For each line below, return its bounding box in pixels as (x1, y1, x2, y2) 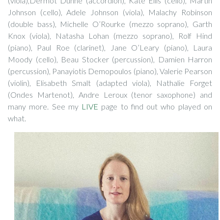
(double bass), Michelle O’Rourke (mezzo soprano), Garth (8, 19, 212, 28)
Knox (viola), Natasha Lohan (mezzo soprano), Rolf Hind (8, 30, 212, 40)
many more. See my (8, 101, 82, 111)
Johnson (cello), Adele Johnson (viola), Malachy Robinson (8, 7, 212, 17)
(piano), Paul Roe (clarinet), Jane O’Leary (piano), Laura (8, 42, 212, 52)
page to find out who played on (98, 101, 213, 111)
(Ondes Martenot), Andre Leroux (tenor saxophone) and (8, 89, 212, 99)
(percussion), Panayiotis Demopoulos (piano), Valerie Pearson (8, 66, 212, 76)
